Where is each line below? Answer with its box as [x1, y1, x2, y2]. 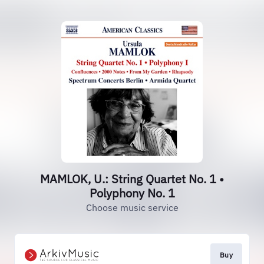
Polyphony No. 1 [89, 185, 175, 201]
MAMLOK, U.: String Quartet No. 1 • [40, 171, 224, 187]
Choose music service [85, 202, 179, 213]
